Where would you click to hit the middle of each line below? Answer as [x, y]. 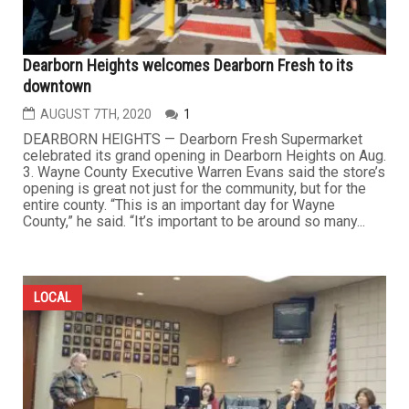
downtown [57, 86]
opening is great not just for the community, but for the [194, 188]
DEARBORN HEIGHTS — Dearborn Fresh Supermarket [193, 139]
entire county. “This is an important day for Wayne [179, 204]
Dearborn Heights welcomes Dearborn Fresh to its [188, 65]
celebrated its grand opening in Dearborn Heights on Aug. [204, 155]
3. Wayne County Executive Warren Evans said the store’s [204, 172]
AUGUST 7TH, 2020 [96, 114]
